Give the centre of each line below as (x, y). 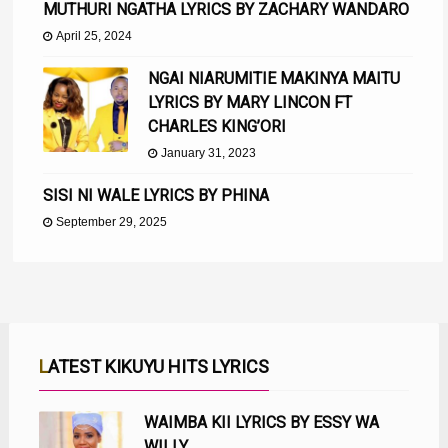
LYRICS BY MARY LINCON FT (250, 103)
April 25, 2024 (94, 36)
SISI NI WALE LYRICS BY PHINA (156, 196)
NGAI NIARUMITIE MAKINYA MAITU (274, 79)
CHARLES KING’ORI (217, 127)
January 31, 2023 (209, 153)
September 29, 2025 (112, 222)
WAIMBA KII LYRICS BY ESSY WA (261, 423)
